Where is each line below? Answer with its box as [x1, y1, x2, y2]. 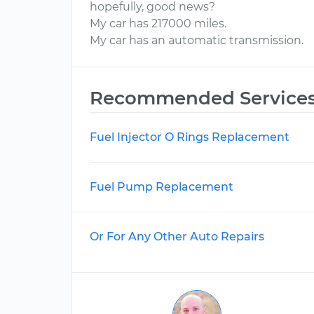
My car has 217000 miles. [90, 17, 226, 30]
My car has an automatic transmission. [90, 34, 303, 47]
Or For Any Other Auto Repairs [90, 230, 264, 243]
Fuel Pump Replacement [90, 180, 233, 193]
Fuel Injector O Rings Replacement [90, 130, 289, 144]
